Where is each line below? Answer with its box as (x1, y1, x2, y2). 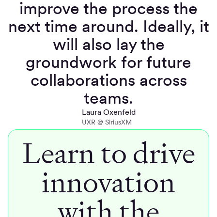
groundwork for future (26, 52, 191, 72)
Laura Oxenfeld (81, 107, 136, 117)
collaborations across (30, 70, 187, 90)
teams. (84, 88, 133, 108)
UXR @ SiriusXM (81, 118, 132, 126)
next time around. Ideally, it (8, 16, 209, 36)
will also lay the (52, 34, 165, 54)
